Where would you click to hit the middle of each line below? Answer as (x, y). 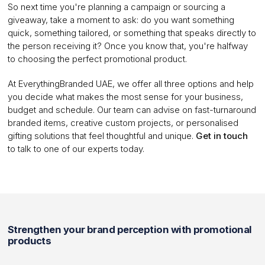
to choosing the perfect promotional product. (97, 59)
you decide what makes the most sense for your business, (125, 97)
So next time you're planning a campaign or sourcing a (116, 7)
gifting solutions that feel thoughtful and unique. (101, 136)
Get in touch (222, 136)
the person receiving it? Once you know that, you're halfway (127, 46)
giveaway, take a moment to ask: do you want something (121, 20)
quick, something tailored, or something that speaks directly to (132, 33)
